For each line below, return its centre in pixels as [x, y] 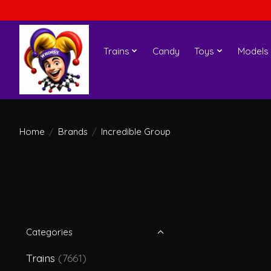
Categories [49, 232]
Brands [73, 131]
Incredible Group [135, 131]
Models [253, 51]
